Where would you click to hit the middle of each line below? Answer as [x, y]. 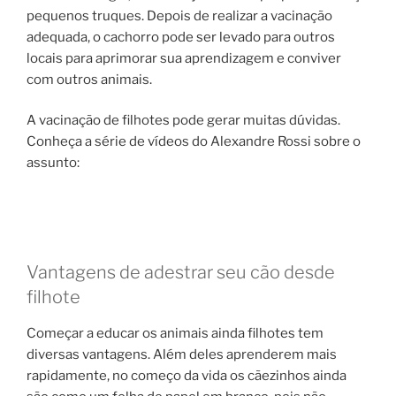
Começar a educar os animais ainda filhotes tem [175, 333]
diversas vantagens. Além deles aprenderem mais [182, 354]
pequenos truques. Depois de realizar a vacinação [179, 15]
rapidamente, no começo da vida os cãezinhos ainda [187, 375]
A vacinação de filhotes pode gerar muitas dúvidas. [183, 121]
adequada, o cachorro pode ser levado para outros [181, 37]
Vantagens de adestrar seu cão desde [181, 272]
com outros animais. [89, 79]
